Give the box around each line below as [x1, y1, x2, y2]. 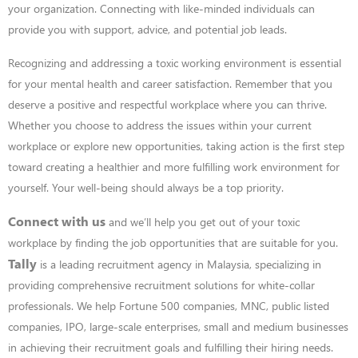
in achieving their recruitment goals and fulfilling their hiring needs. [8, 339, 333, 355]
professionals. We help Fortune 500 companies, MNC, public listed [8, 297, 329, 313]
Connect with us [8, 212, 105, 229]
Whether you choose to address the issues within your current [8, 117, 312, 133]
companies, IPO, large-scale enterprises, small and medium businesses [8, 318, 348, 334]
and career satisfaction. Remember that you [121, 75, 332, 91]
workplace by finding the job [8, 234, 146, 250]
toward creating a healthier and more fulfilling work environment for [8, 158, 340, 174]
